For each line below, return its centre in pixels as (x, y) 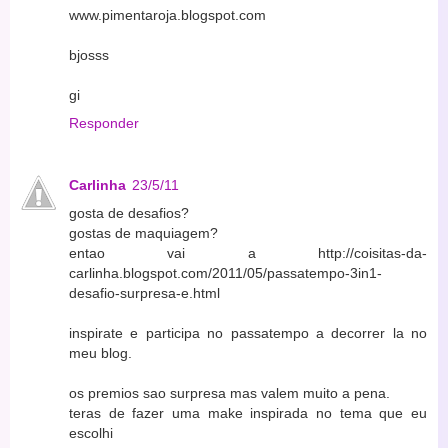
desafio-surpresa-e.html (144, 293)
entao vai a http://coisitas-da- (248, 253)
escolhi (91, 433)
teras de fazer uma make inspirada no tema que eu (248, 413)
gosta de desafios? (129, 213)
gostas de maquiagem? (143, 233)
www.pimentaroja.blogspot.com (167, 15)
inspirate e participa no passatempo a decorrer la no (248, 333)
